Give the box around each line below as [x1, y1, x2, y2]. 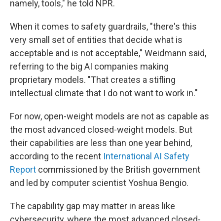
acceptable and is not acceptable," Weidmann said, [10, 47, 206, 58]
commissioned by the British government [36, 164, 200, 175]
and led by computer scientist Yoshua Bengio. [10, 177, 188, 188]
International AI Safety [103, 150, 189, 161]
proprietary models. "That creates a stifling [10, 74, 176, 85]
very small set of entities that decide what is [10, 34, 183, 45]
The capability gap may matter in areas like [10, 200, 175, 211]
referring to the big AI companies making [10, 61, 169, 72]
